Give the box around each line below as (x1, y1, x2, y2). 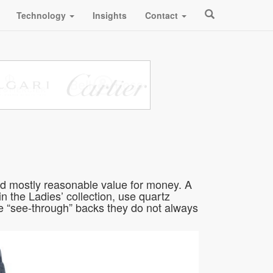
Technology (16, 9, 68, 21)
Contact (145, 9, 180, 21)
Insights (93, 9, 127, 21)
